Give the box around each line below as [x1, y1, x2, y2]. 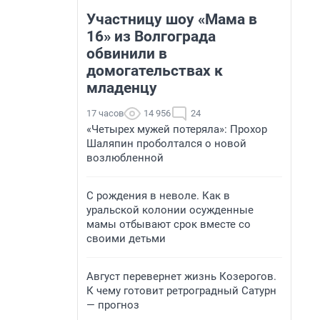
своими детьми [86, 232, 166, 245]
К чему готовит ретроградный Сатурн [86, 284, 276, 297]
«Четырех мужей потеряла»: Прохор [86, 123, 267, 136]
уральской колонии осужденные [86, 204, 254, 216]
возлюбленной [86, 151, 164, 164]
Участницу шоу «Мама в [86, 11, 257, 28]
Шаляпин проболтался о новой [86, 137, 246, 150]
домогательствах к [86, 62, 223, 79]
